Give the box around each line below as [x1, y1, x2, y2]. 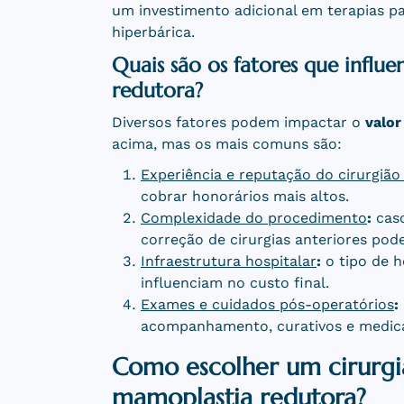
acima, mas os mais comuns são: [111, 135, 342, 153]
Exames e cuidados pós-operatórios [140, 296, 394, 314]
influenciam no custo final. [140, 274, 329, 292]
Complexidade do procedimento [140, 209, 367, 227]
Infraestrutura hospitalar [140, 252, 317, 271]
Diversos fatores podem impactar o [111, 114, 365, 132]
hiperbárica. [111, 23, 195, 41]
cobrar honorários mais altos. [140, 188, 349, 206]
